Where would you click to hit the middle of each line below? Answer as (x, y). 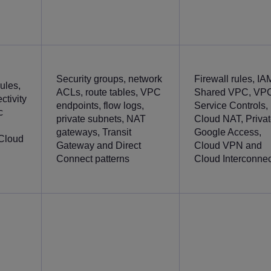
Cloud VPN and (228, 145)
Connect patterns (93, 158)
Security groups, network (109, 79)
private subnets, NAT (101, 119)
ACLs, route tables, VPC (109, 92)
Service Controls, (231, 105)
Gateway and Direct (99, 145)
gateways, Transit (94, 132)
